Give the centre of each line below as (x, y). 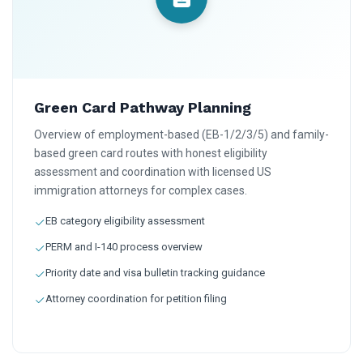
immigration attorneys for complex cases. (141, 190)
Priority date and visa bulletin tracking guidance (155, 272)
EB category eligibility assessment (125, 220)
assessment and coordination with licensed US (153, 171)
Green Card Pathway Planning (143, 107)
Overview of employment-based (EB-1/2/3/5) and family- (181, 134)
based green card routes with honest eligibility (151, 153)
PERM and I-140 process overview (124, 246)
